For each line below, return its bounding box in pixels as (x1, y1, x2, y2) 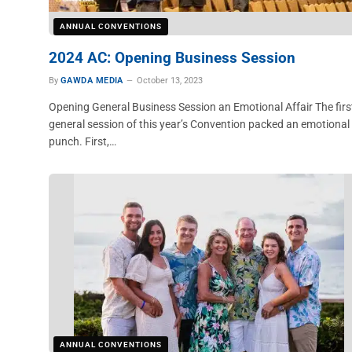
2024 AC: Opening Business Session (49, 49, 295, 67)
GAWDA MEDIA (60, 75, 123, 86)
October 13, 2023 (136, 75, 203, 86)
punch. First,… (49, 135, 116, 148)
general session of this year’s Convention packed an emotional (49, 118, 350, 130)
